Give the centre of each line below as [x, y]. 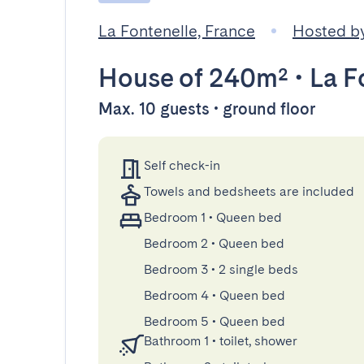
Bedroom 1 [175, 217]
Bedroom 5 [176, 321]
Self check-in [182, 165]
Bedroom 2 [176, 243]
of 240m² [231, 78]
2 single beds [258, 269]
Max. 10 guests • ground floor [207, 109]
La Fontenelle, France [177, 31]
